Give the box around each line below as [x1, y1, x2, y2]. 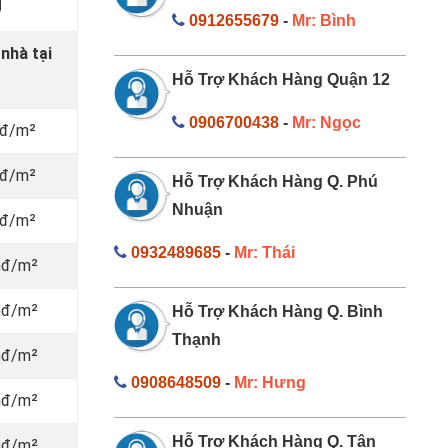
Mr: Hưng [233, 373, 306, 391]
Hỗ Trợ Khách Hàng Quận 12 [172, 70, 390, 88]
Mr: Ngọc [292, 113, 361, 131]
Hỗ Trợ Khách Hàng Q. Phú [172, 172, 378, 190]
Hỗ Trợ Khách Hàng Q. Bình [172, 302, 383, 320]
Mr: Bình [292, 11, 356, 29]
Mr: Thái [233, 243, 295, 261]
